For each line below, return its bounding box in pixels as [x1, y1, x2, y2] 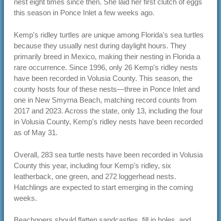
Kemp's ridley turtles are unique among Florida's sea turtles [14, 30, 204, 39]
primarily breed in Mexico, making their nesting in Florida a [14, 52, 200, 61]
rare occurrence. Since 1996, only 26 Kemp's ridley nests [14, 63, 198, 72]
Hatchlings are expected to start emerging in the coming [14, 183, 193, 191]
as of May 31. [14, 128, 58, 137]
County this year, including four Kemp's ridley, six [14, 161, 171, 170]
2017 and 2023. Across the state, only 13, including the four [14, 106, 203, 115]
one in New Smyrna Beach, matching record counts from [14, 95, 197, 104]
